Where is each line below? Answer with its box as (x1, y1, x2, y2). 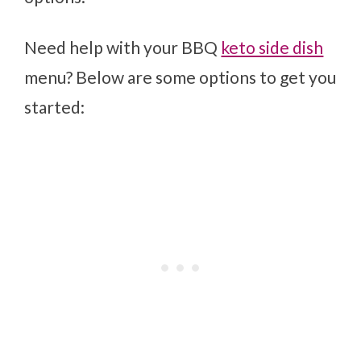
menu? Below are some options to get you (24, 67, 337, 88)
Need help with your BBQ (24, 37, 222, 58)
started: (24, 97, 85, 118)
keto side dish (221, 37, 324, 58)
